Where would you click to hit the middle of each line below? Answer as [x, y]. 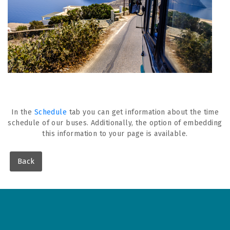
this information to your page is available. [115, 133]
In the [23, 112]
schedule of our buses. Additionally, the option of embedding [115, 123]
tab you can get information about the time [143, 112]
